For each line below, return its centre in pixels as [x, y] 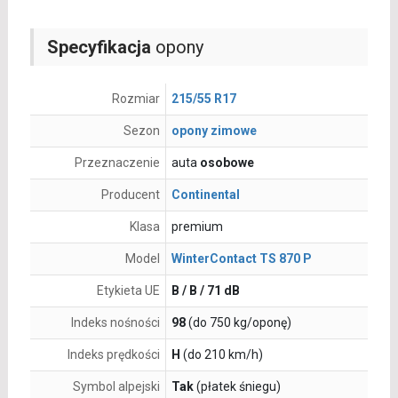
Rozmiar [135, 99]
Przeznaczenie [117, 163]
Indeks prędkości [113, 355]
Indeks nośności [115, 323]
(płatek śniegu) [237, 387]
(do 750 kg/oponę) [238, 323]
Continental [205, 195]
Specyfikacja [99, 48]
